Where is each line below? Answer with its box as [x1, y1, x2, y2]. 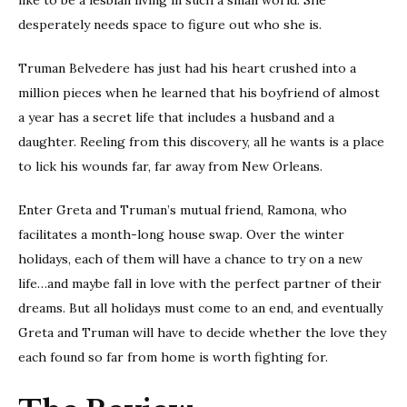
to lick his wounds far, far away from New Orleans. [18, 157, 323, 174]
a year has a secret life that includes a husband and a [18, 108, 334, 125]
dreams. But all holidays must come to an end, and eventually [18, 299, 382, 316]
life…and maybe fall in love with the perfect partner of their [18, 274, 382, 292]
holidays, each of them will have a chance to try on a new [18, 250, 362, 267]
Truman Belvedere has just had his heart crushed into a [18, 59, 356, 76]
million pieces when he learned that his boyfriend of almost [18, 84, 380, 101]
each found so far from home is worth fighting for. [18, 348, 328, 365]
